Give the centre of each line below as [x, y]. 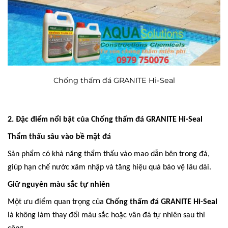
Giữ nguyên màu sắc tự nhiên [59, 185]
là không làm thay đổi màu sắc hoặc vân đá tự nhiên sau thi [106, 216]
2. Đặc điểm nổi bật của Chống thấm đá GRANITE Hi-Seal [105, 120]
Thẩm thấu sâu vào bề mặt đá [59, 137]
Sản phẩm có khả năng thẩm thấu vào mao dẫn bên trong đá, [109, 154]
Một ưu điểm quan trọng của [57, 202]
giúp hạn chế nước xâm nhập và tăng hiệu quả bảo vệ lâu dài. [109, 168]
